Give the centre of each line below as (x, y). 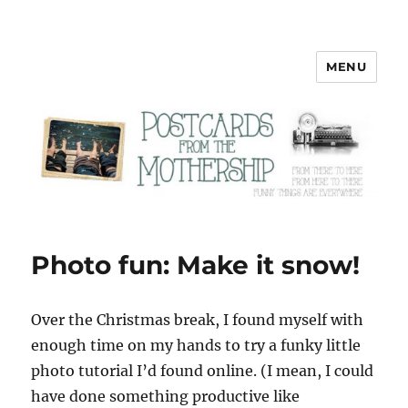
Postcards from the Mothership (204, 80)
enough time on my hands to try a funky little (196, 346)
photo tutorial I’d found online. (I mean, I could (203, 371)
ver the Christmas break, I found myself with (203, 320)
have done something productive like (166, 397)
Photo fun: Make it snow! (196, 265)
